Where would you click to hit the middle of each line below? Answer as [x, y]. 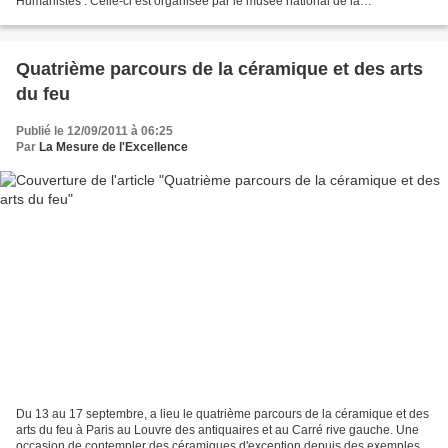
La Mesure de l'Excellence [113, 146]
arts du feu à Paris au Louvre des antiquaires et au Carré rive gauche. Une [217, 430]
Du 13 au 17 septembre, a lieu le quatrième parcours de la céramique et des [222, 414]
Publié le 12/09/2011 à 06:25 [94, 130]
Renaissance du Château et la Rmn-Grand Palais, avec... [171, 16]
